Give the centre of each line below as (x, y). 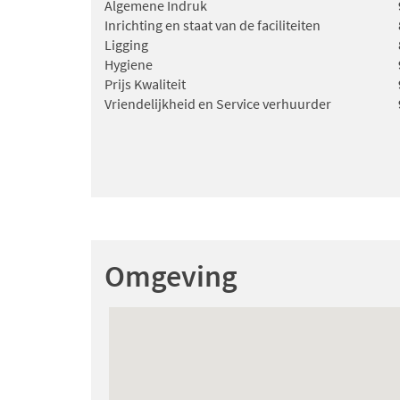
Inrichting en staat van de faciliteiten (212, 25)
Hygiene (129, 65)
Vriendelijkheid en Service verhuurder (218, 104)
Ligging (126, 45)
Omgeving (171, 276)
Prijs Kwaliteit (145, 84)
